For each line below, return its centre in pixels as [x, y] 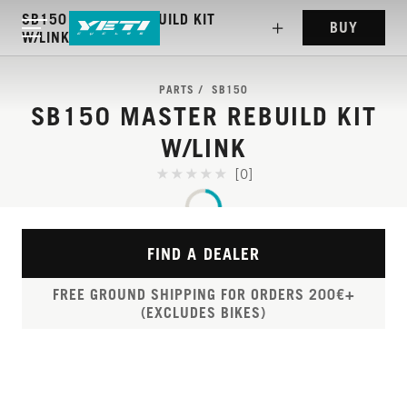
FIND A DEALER [203, 253]
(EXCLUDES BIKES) [203, 313]
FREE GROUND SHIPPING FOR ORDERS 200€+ [203, 294]
